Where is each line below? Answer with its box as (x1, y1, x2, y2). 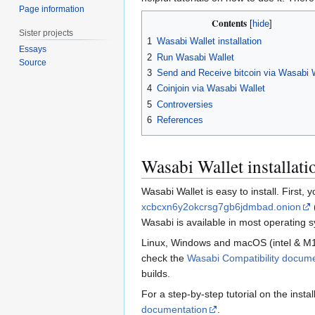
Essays (19, 44, 47, 55)
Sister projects (19, 27, 74, 38)
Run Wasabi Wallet (157, 51, 234, 63)
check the (141, 252, 187, 264)
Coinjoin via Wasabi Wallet (157, 83, 265, 94)
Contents (212, 16, 247, 31)
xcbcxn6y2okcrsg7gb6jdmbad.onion (141, 200, 301, 212)
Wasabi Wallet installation (157, 36, 262, 47)
